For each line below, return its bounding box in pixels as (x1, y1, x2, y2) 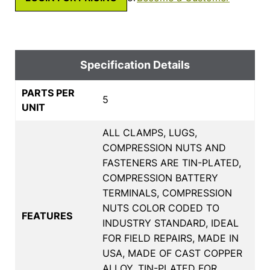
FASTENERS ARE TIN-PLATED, (102, 156, 241, 169)
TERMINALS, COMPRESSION (102, 186, 232, 199)
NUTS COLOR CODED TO (102, 201, 219, 214)
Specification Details (80, 58, 190, 71)
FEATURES (22, 209, 72, 222)
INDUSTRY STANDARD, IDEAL (102, 216, 239, 229)
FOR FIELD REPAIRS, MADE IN (102, 231, 239, 244)
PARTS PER (22, 86, 75, 99)
